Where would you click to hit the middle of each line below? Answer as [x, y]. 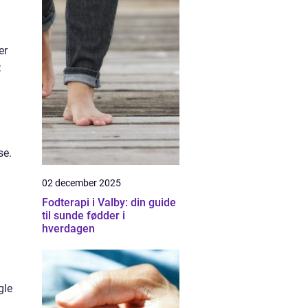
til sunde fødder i [84, 216]
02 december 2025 [81, 183]
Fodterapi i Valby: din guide [109, 202]
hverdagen [68, 229]
